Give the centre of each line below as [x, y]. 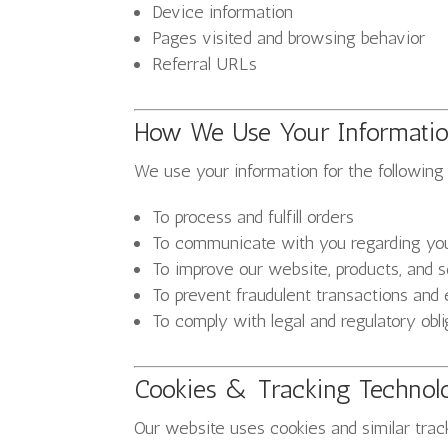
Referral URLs [205, 64]
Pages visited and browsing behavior [289, 38]
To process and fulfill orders [253, 217]
